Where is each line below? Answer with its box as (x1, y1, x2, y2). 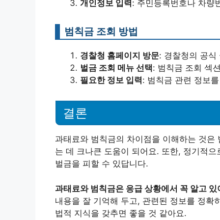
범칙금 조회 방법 (64, 25, 138, 37)
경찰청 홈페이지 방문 (80, 50, 159, 60)
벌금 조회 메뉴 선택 (80, 62, 153, 73)
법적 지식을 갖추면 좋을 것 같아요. (55, 208, 187, 218)
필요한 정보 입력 (80, 75, 142, 85)
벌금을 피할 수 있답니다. (55, 159, 148, 169)
